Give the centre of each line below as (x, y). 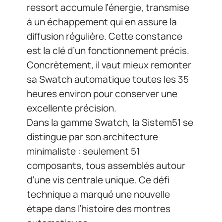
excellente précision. (72, 108)
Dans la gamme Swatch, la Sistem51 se (110, 123)
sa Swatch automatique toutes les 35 (108, 80)
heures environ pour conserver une (102, 94)
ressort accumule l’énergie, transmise (108, 8)
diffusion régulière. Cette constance (105, 36)
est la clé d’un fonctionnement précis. (108, 51)
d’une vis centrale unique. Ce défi (98, 180)
